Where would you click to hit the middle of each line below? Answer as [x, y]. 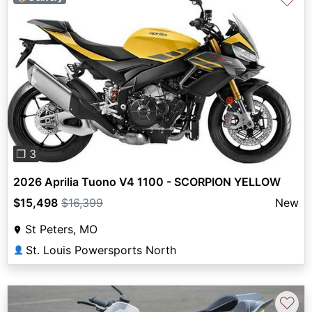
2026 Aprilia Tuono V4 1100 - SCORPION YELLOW [147, 182]
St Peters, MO [61, 229]
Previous [52, 83]
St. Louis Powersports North [101, 250]
